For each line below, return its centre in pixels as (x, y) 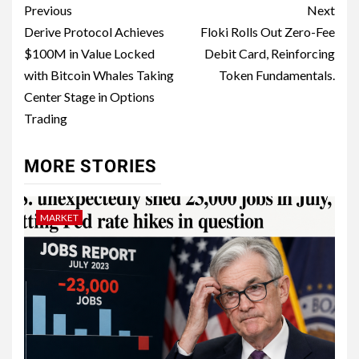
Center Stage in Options (89, 97)
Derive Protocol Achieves (94, 32)
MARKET (59, 218)
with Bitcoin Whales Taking (99, 75)
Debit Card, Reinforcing (270, 54)
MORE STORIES (91, 167)
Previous (48, 10)
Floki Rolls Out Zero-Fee (268, 32)
